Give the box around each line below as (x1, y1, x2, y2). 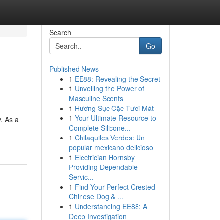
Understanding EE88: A (74, 201, 147, 211)
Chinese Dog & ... (68, 192, 123, 201)
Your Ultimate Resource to (74, 113, 156, 123)
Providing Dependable (68, 162, 137, 172)
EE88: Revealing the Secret (74, 74, 160, 83)
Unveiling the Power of (74, 83, 144, 93)
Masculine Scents (68, 93, 123, 103)
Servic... (68, 172, 94, 182)
